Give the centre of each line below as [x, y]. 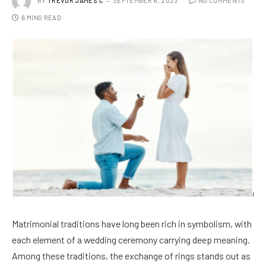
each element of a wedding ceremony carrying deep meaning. [131, 240]
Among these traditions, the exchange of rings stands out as [131, 256]
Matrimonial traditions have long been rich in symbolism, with [132, 224]
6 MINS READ [41, 17]
